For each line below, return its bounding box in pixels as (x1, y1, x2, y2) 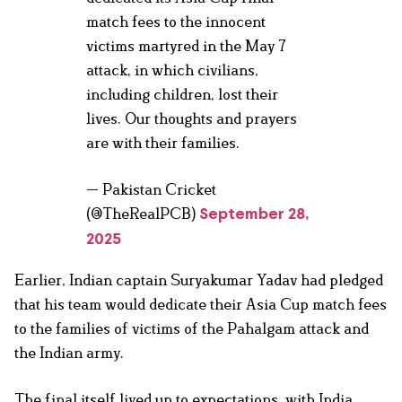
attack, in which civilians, (86, 61, 258, 80)
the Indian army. (14, 344, 124, 363)
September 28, (199, 207, 309, 223)
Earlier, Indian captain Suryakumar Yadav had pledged (14, 271, 383, 290)
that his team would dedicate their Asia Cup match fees (14, 295, 387, 314)
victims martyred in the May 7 (86, 37, 286, 56)
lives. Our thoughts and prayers (86, 109, 297, 128)
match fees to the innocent (86, 13, 266, 31)
